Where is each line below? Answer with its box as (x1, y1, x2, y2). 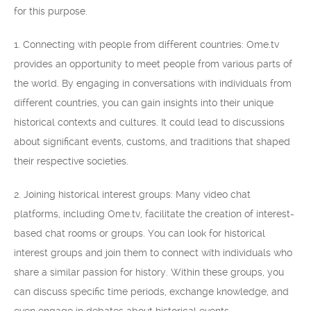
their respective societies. (14, 155, 128, 167)
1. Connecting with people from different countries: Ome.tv (14, 39, 279, 50)
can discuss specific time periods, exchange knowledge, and (14, 286, 289, 297)
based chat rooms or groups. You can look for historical (14, 228, 265, 239)
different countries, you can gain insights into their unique (14, 97, 274, 108)
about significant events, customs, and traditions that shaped (14, 136, 290, 147)
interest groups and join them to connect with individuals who (14, 247, 292, 258)
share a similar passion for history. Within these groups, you (14, 267, 284, 278)
